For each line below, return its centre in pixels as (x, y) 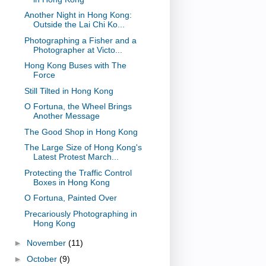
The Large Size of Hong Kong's (83, 148)
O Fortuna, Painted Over (70, 198)
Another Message (66, 116)
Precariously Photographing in (80, 213)
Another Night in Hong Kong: (78, 15)
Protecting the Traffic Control (78, 172)
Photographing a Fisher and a (80, 40)
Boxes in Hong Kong (71, 182)
